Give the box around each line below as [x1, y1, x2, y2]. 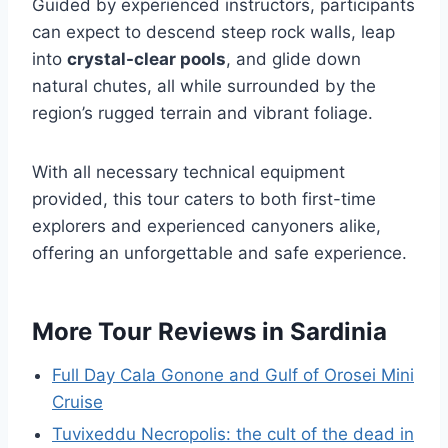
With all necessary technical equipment [32, 162, 345, 182]
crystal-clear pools [67, 49, 226, 69]
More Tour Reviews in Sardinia [32, 317, 387, 346]
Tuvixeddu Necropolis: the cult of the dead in [52, 424, 414, 444]
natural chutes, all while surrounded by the [32, 76, 376, 96]
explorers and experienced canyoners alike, [32, 216, 381, 236]
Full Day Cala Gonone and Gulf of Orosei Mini [52, 365, 414, 385]
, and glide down [226, 49, 361, 69]
